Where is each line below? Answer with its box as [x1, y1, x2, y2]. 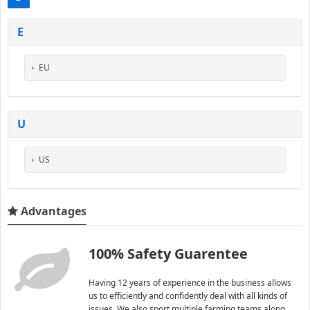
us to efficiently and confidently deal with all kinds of [88, 290, 287, 302]
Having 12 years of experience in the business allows [88, 277, 291, 289]
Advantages [18, 203, 86, 219]
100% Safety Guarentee [88, 244, 248, 264]
